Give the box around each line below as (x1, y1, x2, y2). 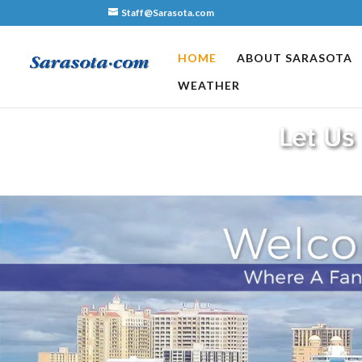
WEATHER (178, 78, 240, 92)
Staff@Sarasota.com (121, 6, 215, 19)
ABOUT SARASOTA (237, 51, 352, 65)
